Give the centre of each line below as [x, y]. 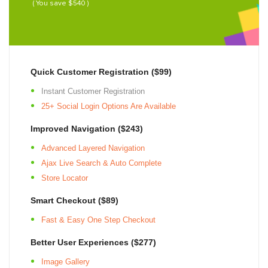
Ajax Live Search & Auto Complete [101, 163]
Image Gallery [66, 261]
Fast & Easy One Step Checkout [98, 220]
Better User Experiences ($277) [93, 242]
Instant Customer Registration [93, 91]
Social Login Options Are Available [116, 106]
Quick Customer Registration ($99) [101, 71]
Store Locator [65, 178]
